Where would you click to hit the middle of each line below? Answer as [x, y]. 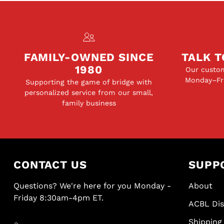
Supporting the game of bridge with [89, 82]
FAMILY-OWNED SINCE [89, 57]
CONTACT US [50, 165]
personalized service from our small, [89, 92]
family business [89, 103]
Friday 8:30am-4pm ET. [58, 198]
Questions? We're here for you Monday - [92, 186]
